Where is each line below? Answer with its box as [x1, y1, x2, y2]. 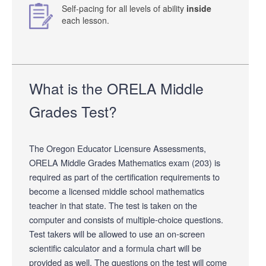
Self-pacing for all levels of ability [62, 2, 186, 14]
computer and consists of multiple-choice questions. [29, 213, 223, 226]
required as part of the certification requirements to [29, 170, 220, 183]
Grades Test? [29, 101, 117, 122]
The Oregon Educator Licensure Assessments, [29, 141, 206, 154]
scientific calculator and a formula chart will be [29, 241, 201, 254]
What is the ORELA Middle [29, 78, 204, 99]
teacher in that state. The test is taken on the [29, 198, 197, 211]
